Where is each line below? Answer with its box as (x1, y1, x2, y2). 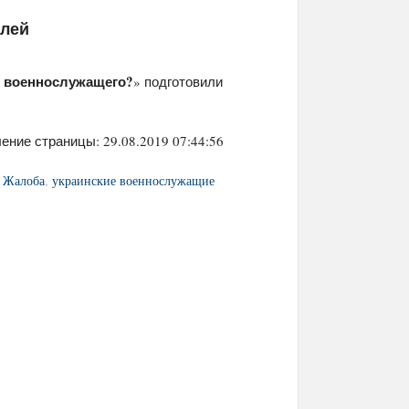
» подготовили (133, 72, 223, 90)
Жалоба (3, 172, 45, 189)
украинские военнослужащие (52, 172, 215, 189)
